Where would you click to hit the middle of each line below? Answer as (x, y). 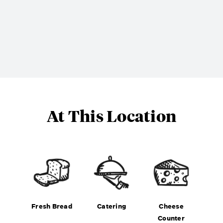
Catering (111, 206)
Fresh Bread (52, 206)
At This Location (111, 115)
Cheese (171, 206)
